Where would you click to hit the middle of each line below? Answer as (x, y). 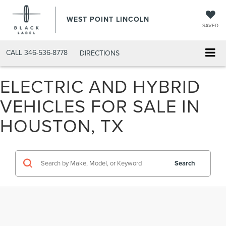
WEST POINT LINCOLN (108, 19)
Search (185, 163)
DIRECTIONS (100, 53)
